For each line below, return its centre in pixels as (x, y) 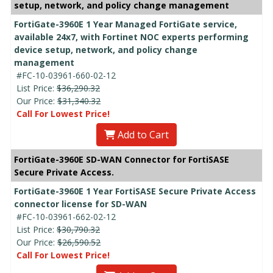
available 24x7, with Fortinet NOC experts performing (131, 37)
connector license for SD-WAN (80, 204)
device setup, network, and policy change (106, 49)
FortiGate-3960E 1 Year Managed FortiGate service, (126, 24)
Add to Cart (142, 134)
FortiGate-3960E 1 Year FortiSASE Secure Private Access (135, 191)
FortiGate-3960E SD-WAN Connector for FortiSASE (122, 159)
